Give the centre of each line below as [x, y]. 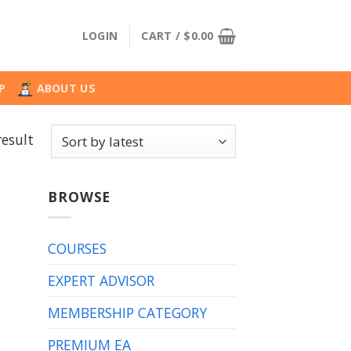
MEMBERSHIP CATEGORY [127, 313]
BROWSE [80, 196]
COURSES [77, 248]
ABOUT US [66, 88]
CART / [163, 35]
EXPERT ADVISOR [101, 280]
